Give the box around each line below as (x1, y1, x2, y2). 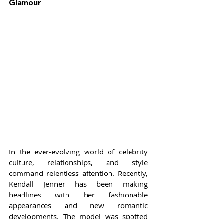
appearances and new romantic (9, 200, 148, 211)
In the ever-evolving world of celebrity (9, 147, 148, 157)
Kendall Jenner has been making (9, 179, 148, 189)
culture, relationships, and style (9, 157, 148, 168)
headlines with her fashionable (9, 190, 148, 200)
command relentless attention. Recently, (9, 168, 148, 178)
